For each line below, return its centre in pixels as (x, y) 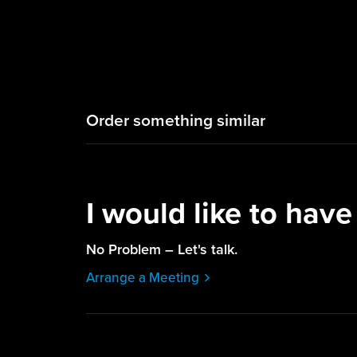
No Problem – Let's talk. (161, 249)
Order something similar (175, 120)
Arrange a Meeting (142, 277)
